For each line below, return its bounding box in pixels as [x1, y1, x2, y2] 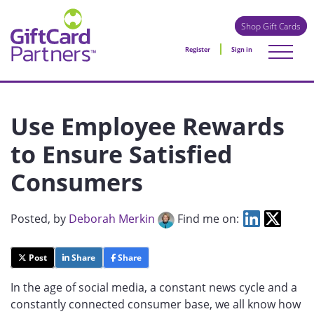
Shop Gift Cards [241, 20, 301, 32]
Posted [11, 211, 48, 226]
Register [185, 45, 210, 54]
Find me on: [177, 211, 239, 226]
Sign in [231, 45, 252, 54]
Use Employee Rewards [11, 110, 285, 142]
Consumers [11, 166, 143, 198]
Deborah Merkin [69, 211, 155, 226]
